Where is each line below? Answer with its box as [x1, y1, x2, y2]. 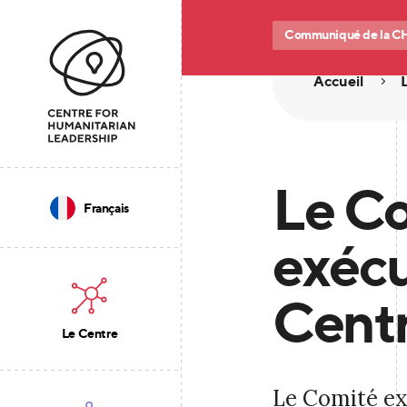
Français [84, 200, 129, 215]
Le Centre [61, 325, 118, 341]
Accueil [313, 72, 363, 90]
